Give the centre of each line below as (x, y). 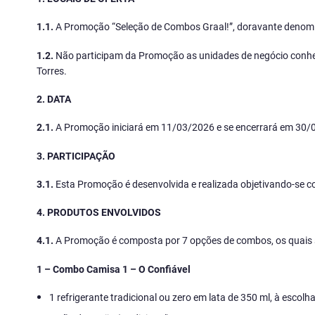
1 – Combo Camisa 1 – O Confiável (114, 269)
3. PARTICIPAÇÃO (76, 155)
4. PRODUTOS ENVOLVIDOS (99, 212)
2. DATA (54, 98)
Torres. (52, 70)
